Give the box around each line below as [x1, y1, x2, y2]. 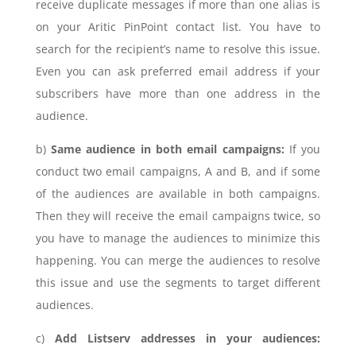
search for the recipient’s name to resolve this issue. [35, 41, 321, 56]
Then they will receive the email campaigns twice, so [35, 208, 321, 223]
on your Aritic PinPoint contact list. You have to [35, 19, 321, 34]
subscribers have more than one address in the [35, 86, 321, 101]
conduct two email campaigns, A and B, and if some [35, 164, 321, 179]
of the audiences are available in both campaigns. [35, 186, 321, 201]
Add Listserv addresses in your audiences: [54, 331, 321, 346]
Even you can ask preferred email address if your [35, 64, 321, 79]
